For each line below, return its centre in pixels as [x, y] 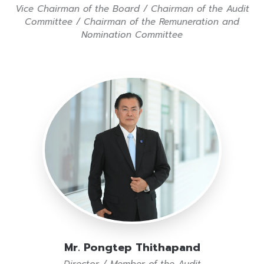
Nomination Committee [132, 35]
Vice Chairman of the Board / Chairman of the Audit [132, 9]
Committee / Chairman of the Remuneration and [132, 22]
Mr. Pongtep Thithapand [132, 247]
